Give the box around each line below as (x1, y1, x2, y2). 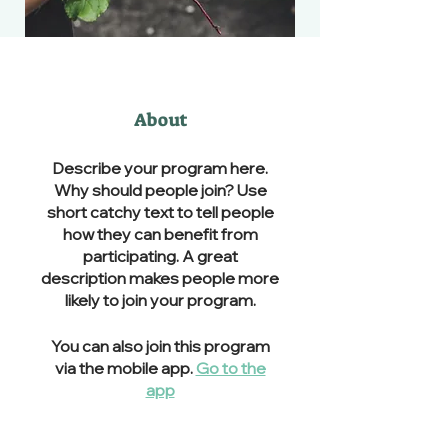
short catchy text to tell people (46, 201, 274, 222)
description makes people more (41, 267, 279, 288)
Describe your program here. (52, 157, 268, 178)
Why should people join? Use (53, 179, 267, 200)
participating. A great (82, 245, 238, 266)
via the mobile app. (54, 357, 193, 378)
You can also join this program (50, 335, 270, 356)
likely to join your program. (64, 289, 256, 310)
